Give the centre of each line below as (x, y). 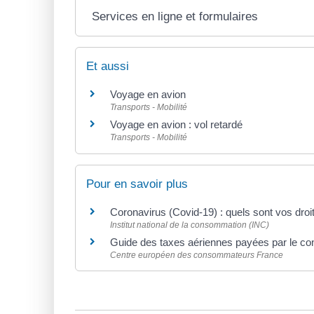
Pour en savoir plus (137, 184)
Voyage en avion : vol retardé (176, 125)
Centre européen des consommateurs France (197, 255)
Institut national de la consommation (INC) (190, 225)
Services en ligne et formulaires (175, 17)
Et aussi (108, 67)
